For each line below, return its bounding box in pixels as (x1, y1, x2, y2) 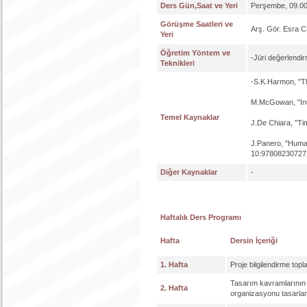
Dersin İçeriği (230, 236, 278, 245)
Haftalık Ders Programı (160, 213, 241, 221)
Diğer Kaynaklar (160, 168, 217, 176)
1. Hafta (160, 260, 188, 269)
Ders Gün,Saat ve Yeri (160, 1, 238, 10)
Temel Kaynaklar (160, 113, 219, 121)
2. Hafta (160, 284, 188, 292)
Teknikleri (160, 59, 195, 67)
